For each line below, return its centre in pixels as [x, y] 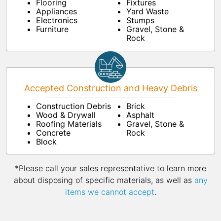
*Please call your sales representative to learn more [110, 168]
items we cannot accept [110, 192]
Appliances [56, 12]
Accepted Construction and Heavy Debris [110, 88]
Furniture [52, 29]
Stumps [140, 20]
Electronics [57, 20]
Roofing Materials [69, 124]
